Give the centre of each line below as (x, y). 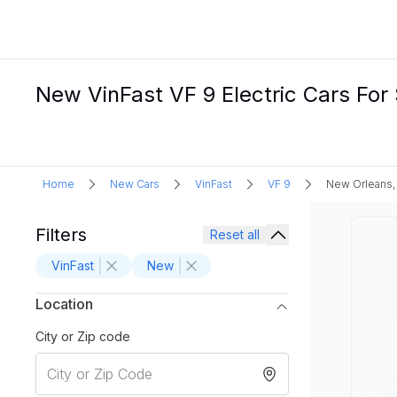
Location (64, 304)
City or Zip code (83, 336)
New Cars (135, 184)
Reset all (235, 234)
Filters (61, 235)
